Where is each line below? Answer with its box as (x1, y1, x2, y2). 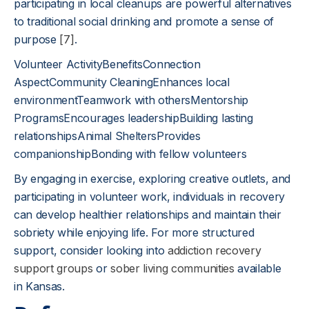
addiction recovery (168, 243, 261, 257)
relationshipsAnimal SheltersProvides (14, 129, 201, 143)
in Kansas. (14, 279, 65, 293)
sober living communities (110, 261, 235, 275)
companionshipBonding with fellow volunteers (14, 147, 247, 161)
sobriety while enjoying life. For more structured (14, 226, 255, 239)
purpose (14, 32, 60, 46)
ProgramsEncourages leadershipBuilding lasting (14, 111, 253, 125)
